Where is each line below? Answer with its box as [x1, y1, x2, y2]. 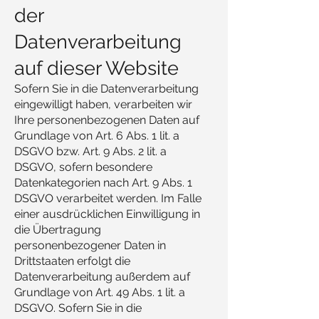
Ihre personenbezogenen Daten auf [14, 113, 199, 127]
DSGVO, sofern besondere [14, 160, 152, 174]
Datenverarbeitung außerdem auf [14, 270, 190, 283]
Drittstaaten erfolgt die [14, 254, 130, 268]
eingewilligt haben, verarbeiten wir [14, 98, 192, 111]
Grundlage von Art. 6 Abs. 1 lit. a [14, 129, 179, 142]
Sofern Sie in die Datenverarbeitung [14, 82, 199, 95]
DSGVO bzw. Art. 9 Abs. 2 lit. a [14, 145, 167, 158]
